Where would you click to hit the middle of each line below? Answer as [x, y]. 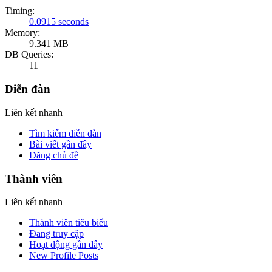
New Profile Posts [64, 256]
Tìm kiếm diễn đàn [65, 133]
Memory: [22, 33]
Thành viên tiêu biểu [69, 223]
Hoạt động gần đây [66, 245]
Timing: [20, 11]
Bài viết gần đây [60, 144]
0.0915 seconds [59, 22]
